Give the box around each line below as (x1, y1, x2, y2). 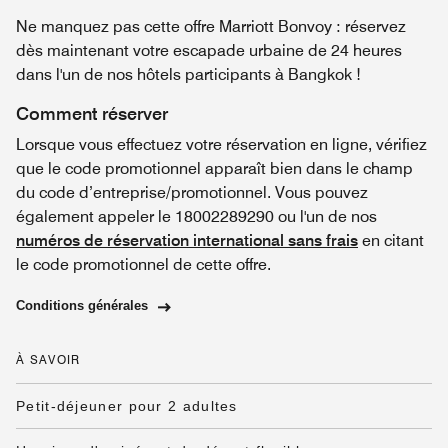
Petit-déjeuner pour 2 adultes (16, 398, 238, 414)
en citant (358, 231, 424, 250)
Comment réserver (16, 103, 168, 124)
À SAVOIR (16, 352, 81, 367)
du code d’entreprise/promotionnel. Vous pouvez (16, 183, 368, 202)
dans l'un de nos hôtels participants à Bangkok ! (16, 65, 361, 84)
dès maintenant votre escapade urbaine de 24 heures (16, 41, 402, 60)
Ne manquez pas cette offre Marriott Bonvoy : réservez (16, 17, 406, 36)
